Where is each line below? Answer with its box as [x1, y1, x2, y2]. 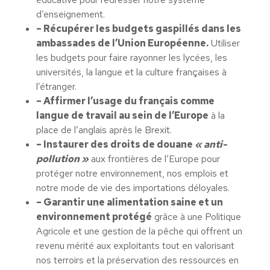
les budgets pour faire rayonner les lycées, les [36, 51, 227, 64]
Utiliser [209, 37, 240, 49]
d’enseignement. [36, 8, 105, 20]
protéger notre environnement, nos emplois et [36, 167, 228, 180]
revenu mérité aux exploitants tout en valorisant [36, 239, 234, 252]
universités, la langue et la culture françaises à [36, 66, 227, 78]
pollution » [36, 152, 89, 165]
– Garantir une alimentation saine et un [36, 196, 223, 209]
